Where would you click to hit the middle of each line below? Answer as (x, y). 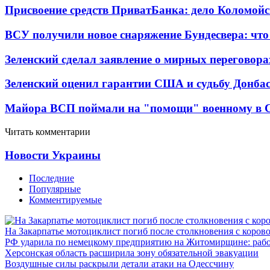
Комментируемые (65, 200)
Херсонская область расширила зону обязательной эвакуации (132, 253)
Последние (52, 178)
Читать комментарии (48, 131)
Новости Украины (53, 155)
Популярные (55, 189)
